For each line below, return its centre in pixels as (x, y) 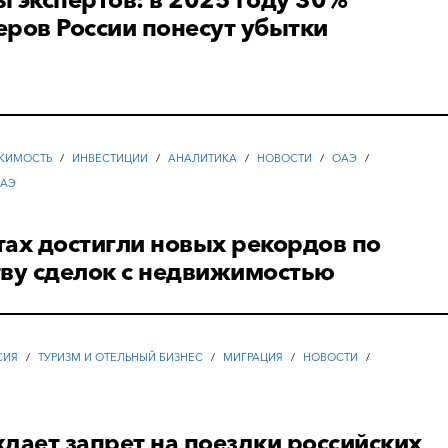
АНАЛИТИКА (203, 158)
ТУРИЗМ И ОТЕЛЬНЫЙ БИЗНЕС (121, 357)
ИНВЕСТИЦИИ (110, 158)
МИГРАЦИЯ (253, 357)
